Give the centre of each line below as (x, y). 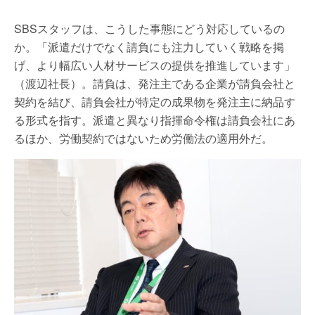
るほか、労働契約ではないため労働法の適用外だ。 (143, 139)
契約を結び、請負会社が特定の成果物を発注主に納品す (155, 102)
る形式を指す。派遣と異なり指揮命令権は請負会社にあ (155, 120)
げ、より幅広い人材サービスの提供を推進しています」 (155, 65)
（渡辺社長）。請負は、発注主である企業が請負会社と (155, 84)
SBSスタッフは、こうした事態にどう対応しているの (149, 29)
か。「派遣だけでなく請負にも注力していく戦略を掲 (149, 47)
